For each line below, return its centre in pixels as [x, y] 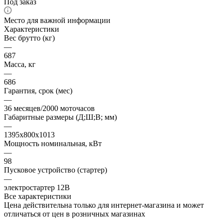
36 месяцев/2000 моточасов [49, 108]
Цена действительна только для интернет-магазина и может [104, 205]
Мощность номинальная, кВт [53, 143]
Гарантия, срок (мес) [38, 90]
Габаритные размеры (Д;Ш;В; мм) [60, 117]
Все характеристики [38, 196]
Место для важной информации [57, 20]
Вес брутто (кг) [29, 38]
